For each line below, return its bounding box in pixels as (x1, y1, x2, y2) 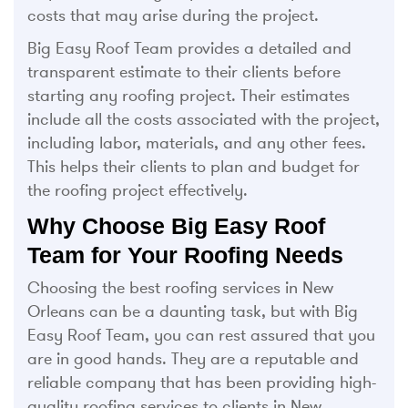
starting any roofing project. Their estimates (27, 85, 350, 106)
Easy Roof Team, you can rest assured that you (27, 324, 375, 345)
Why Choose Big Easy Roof (27, 212, 325, 239)
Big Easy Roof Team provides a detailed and (27, 37, 352, 58)
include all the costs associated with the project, (27, 108, 380, 129)
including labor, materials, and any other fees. (27, 132, 366, 153)
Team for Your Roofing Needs (27, 241, 343, 268)
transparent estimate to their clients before (27, 61, 341, 82)
